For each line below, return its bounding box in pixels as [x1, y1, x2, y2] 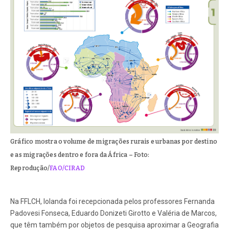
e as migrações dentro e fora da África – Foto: [10, 151, 150, 159]
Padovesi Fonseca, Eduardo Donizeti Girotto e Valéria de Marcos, [10, 209, 217, 218]
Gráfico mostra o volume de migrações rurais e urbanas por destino [10, 138, 218, 146]
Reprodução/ [10, 165, 50, 172]
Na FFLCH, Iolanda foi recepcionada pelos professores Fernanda [10, 197, 215, 206]
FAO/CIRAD [50, 165, 85, 172]
